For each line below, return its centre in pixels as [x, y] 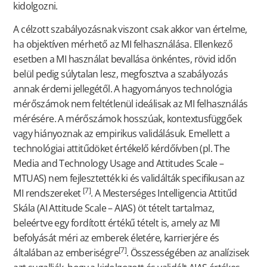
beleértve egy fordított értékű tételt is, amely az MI [117, 223]
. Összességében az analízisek [188, 253]
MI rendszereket [48, 193]
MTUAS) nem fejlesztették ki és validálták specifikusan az [129, 178]
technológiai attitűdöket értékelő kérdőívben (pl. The [122, 149]
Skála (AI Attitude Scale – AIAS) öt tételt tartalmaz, [114, 208]
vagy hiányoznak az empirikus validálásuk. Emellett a [122, 134]
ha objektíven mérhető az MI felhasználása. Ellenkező [123, 44]
